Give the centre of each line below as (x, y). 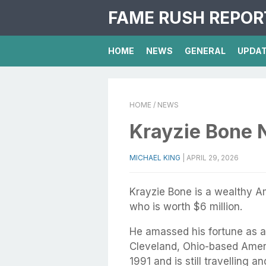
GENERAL (205, 51)
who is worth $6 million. (186, 207)
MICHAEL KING (155, 158)
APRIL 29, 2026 (213, 158)
